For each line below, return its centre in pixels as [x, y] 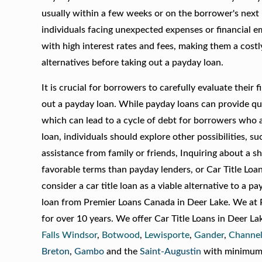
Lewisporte [167, 235]
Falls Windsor [70, 235]
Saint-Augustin [171, 251]
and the [122, 251]
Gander [209, 235]
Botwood [121, 235]
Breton [56, 251]
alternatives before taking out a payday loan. [133, 62]
